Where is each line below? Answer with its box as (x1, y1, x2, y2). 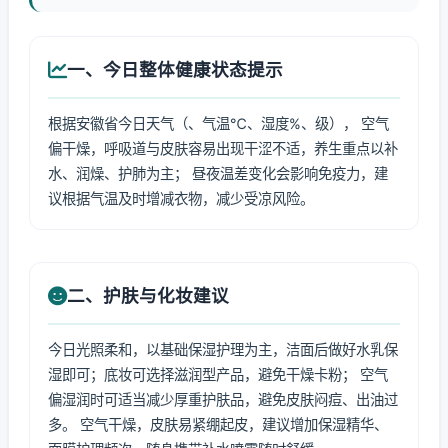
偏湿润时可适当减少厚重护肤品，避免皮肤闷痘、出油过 (48, 391, 398, 408)
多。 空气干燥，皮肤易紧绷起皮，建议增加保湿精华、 (48, 416, 388, 433)
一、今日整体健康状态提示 (67, 59, 283, 80)
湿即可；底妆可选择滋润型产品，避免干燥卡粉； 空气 (48, 366, 388, 383)
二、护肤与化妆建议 (67, 285, 229, 306)
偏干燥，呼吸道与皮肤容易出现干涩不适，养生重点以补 (48, 140, 398, 157)
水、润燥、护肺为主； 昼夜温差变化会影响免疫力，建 (48, 165, 388, 182)
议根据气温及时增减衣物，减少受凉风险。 (48, 190, 314, 207)
